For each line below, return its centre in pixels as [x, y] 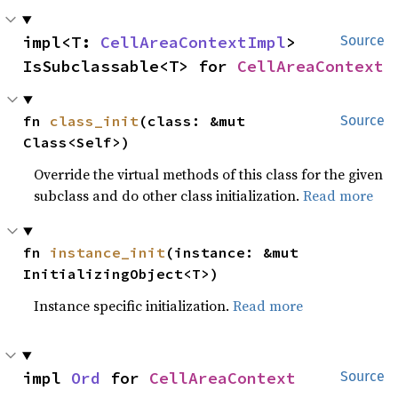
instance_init [108, 252]
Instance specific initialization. [134, 306]
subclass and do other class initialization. [169, 195]
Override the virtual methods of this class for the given [209, 174]
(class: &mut [192, 121]
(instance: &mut [232, 252]
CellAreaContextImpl [193, 42]
